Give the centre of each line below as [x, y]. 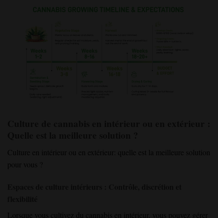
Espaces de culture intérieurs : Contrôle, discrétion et [94, 186]
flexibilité [22, 199]
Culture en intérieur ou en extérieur [61, 152]
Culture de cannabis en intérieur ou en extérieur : [109, 124]
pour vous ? [25, 164]
